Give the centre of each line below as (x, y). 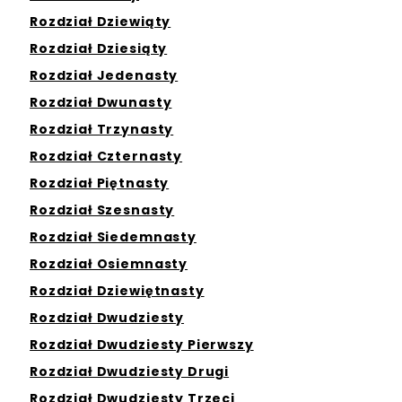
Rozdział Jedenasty (104, 75)
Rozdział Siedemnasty (113, 236)
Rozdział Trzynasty (102, 129)
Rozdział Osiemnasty (109, 263)
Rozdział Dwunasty (101, 102)
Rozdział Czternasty (106, 156)
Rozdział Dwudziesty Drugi (130, 371)
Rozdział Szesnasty (102, 210)
